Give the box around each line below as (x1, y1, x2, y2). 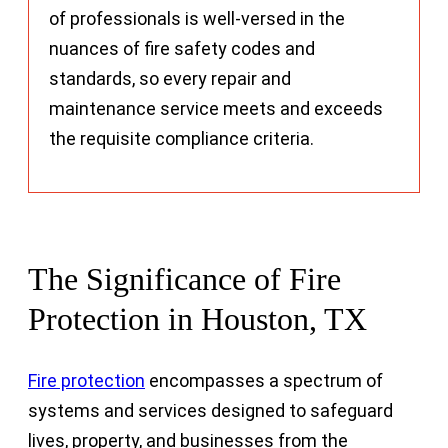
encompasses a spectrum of (145, 369, 383, 391)
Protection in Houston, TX (28, 301, 367, 338)
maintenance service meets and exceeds (49, 97, 383, 119)
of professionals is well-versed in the (49, 7, 345, 29)
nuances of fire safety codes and (49, 37, 315, 59)
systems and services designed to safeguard (28, 399, 393, 421)
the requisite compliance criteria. (49, 127, 314, 149)
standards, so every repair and (49, 67, 291, 89)
